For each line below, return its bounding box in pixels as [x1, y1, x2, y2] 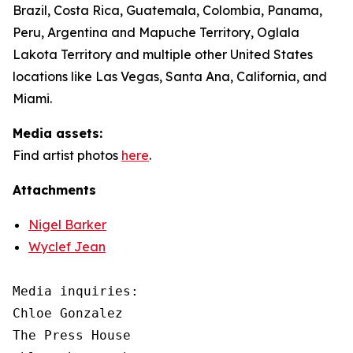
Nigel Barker [28, 217, 106, 232]
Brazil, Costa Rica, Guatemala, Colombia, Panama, [13, 2, 322, 18]
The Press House [13, 328, 131, 343]
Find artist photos [13, 147, 121, 163]
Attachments [13, 182, 96, 198]
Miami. [13, 91, 52, 106]
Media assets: [13, 125, 106, 141]
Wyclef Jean [28, 239, 106, 255]
